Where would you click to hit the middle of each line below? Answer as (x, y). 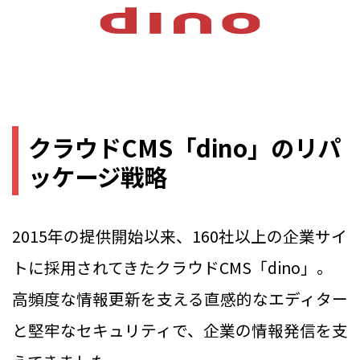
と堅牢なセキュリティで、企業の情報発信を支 (180, 330)
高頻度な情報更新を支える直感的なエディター (180, 299)
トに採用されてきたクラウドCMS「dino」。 (172, 268)
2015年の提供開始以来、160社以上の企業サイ (180, 236)
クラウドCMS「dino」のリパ (184, 147)
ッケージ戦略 (98, 176)
